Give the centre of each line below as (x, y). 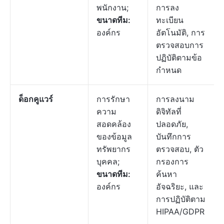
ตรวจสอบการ (180, 45)
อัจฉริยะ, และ (180, 186)
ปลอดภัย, (172, 124)
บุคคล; (108, 161)
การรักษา (113, 99)
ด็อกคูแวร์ (36, 99)
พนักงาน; (112, 7)
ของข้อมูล (114, 136)
